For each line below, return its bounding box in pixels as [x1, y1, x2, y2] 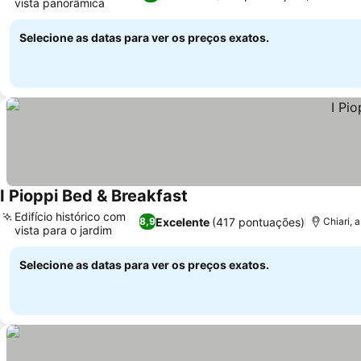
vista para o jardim [15, 223, 112, 237]
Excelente [155, 214, 210, 229]
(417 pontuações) [211, 214, 305, 229]
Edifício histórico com [15, 210, 126, 223]
